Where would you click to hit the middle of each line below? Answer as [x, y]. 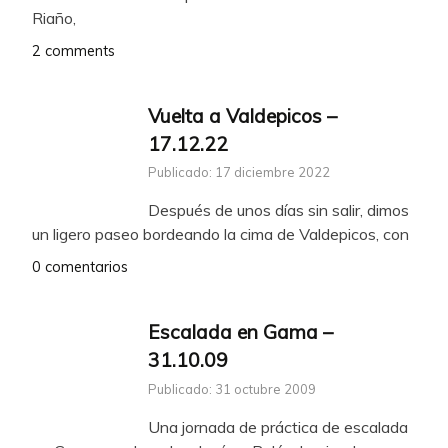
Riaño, [54, 17]
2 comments [73, 50]
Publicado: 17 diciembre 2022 [239, 172]
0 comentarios [80, 267]
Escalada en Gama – [240, 332]
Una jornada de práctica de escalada [278, 427]
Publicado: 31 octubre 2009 [232, 389]
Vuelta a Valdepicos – [242, 115]
